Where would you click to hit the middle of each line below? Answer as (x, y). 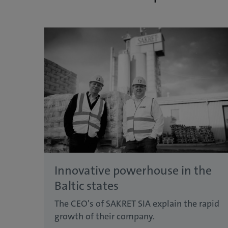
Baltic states (87, 186)
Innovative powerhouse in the (133, 171)
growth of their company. (105, 217)
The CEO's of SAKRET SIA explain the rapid (137, 204)
